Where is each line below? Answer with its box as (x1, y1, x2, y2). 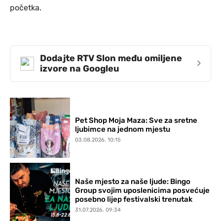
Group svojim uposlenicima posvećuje (75, 185, 210, 195)
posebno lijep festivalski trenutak (75, 194, 193, 204)
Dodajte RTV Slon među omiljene (40, 52, 182, 64)
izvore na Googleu (40, 63, 119, 74)
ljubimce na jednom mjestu (75, 125, 171, 134)
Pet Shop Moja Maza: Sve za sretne (75, 116, 198, 125)
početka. (10, 2, 41, 12)
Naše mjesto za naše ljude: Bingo (75, 177, 191, 186)
